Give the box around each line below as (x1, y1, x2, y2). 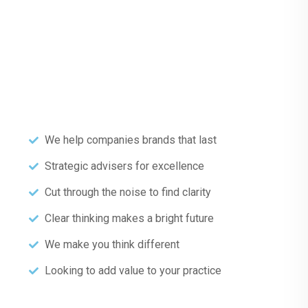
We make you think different (44, 238, 179, 251)
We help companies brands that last (44, 133, 217, 146)
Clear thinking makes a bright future (44, 212, 214, 225)
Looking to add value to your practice (44, 264, 221, 277)
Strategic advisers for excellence (44, 159, 204, 173)
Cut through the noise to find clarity (44, 186, 211, 199)
